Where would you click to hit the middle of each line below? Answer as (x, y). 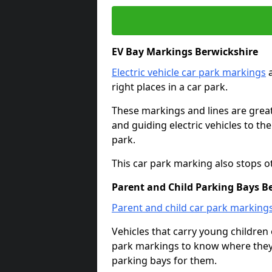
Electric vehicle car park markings (189, 72)
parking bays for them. (164, 260)
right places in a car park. (170, 87)
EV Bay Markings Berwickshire (185, 52)
